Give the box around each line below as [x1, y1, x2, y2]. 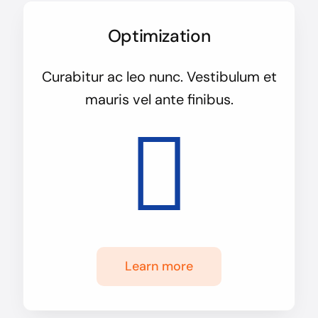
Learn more [125, 258, 193, 275]
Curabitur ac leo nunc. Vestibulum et [41, 67, 277, 87]
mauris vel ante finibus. [84, 90, 234, 109]
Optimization [107, 25, 211, 48]
